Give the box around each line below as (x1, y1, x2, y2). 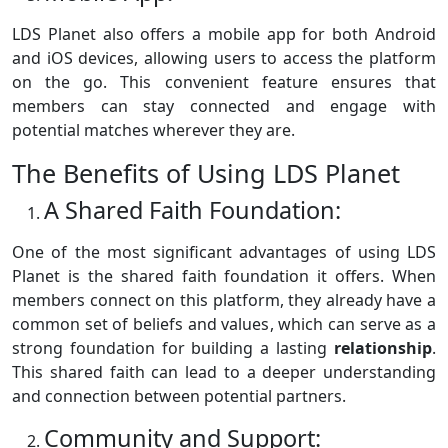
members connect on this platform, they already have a (12, 289, 436, 312)
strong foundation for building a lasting (12, 337, 334, 360)
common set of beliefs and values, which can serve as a (12, 313, 436, 336)
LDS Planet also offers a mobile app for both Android (12, 23, 436, 46)
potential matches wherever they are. (12, 119, 295, 142)
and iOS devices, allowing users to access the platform (12, 47, 436, 70)
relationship (334, 337, 432, 360)
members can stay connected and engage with (12, 95, 436, 118)
